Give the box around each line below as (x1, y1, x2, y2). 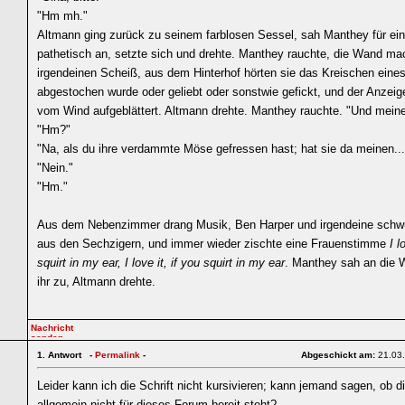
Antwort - (48, 350, 95, 360)
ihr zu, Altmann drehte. (37, 275, 155, 288)
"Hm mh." (37, 9, 88, 23)
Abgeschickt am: (301, 350, 378, 360)
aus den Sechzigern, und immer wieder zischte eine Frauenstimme (37, 237, 390, 250)
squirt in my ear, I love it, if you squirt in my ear (37, 256, 285, 269)
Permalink (95, 350, 140, 360)
